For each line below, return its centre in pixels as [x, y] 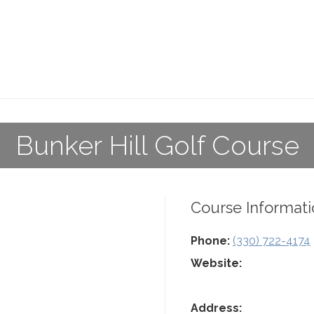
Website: [216, 263]
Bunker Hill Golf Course [157, 145]
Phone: [210, 241]
